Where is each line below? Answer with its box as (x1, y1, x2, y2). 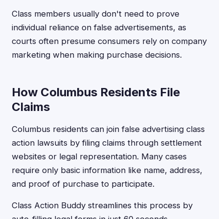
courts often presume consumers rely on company (12, 36, 207, 46)
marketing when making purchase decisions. (12, 50, 182, 60)
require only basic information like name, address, (12, 165, 202, 175)
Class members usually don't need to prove (12, 9, 179, 19)
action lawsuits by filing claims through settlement (12, 138, 202, 148)
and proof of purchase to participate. (12, 179, 154, 189)
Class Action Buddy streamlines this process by (12, 200, 193, 210)
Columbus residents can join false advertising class (12, 124, 205, 134)
